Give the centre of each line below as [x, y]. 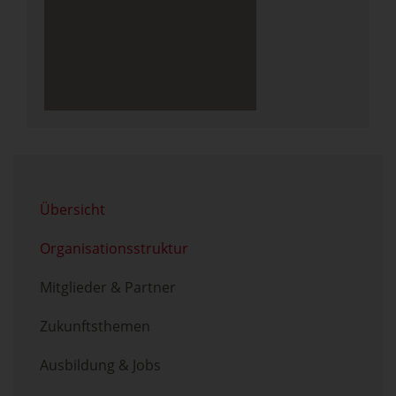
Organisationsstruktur [114, 248]
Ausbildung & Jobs [100, 365]
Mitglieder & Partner [108, 287]
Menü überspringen [79, 166]
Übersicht [72, 209]
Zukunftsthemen [95, 326]
